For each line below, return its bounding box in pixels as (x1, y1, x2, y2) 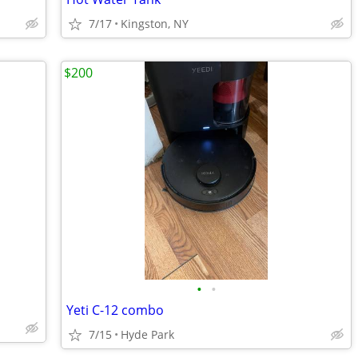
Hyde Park (121, 327, 174, 342)
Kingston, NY (121, 16, 189, 31)
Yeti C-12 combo (66, 301, 164, 319)
